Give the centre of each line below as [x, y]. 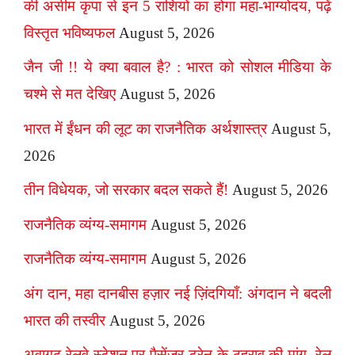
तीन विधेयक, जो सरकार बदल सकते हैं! [126, 190]
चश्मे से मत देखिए [70, 94]
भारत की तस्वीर [65, 320]
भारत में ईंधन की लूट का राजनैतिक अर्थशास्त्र [145, 128]
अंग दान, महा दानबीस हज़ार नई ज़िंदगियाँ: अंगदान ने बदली [177, 293]
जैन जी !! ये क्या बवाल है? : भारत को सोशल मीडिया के [177, 67]
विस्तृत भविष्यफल [69, 32]
